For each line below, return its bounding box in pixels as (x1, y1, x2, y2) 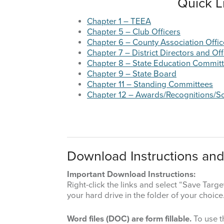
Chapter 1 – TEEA (87, 16, 151, 27)
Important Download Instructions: (67, 169, 195, 180)
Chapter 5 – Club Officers (87, 27, 180, 37)
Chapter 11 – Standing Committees (87, 79, 213, 90)
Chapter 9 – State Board (87, 69, 176, 79)
